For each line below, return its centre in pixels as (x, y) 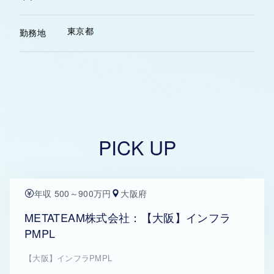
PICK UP (137, 147)
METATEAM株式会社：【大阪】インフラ (128, 217)
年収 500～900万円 (73, 193)
